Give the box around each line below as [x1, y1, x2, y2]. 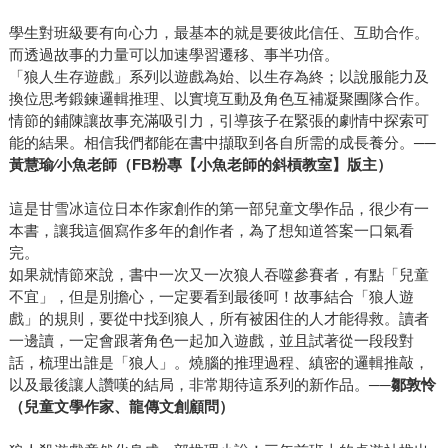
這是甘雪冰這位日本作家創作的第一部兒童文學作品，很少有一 [8, 199, 429, 217]
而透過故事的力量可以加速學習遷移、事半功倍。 [8, 45, 339, 63]
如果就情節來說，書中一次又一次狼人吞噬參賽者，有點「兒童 [8, 265, 429, 283]
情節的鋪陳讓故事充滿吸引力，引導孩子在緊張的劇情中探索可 [8, 111, 429, 129]
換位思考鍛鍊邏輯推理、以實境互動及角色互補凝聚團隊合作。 [8, 89, 429, 107]
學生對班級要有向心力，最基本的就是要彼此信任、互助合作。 [8, 23, 429, 41]
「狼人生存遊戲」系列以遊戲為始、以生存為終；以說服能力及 [8, 67, 429, 85]
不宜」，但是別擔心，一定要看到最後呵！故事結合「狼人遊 [8, 287, 414, 305]
